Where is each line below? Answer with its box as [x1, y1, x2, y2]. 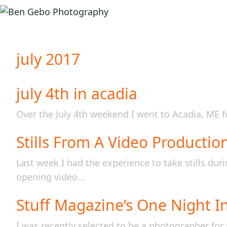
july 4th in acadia [16, 83, 137, 104]
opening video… [16, 171, 85, 183]
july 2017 [16, 49, 80, 69]
